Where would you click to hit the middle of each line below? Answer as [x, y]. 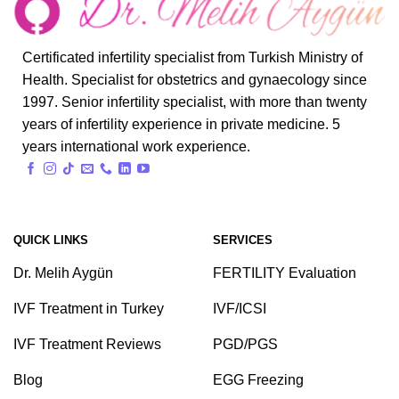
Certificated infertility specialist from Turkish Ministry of [192, 58]
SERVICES [243, 240]
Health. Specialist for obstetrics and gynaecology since [195, 80]
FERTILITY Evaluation [285, 273]
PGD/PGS [245, 345]
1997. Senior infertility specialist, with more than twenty [195, 102]
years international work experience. [136, 147]
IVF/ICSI [240, 309]
